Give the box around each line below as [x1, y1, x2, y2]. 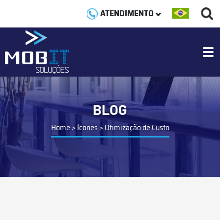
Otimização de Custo [104, 121, 169, 134]
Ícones [77, 121, 98, 134]
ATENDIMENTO [98, 6, 156, 20]
